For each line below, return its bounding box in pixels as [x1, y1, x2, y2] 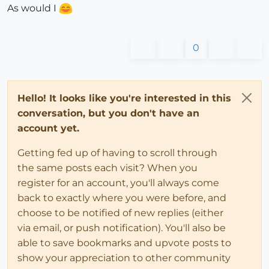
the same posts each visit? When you [17, 162, 198, 174]
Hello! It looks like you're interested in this [17, 92, 231, 104]
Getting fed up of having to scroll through [17, 147, 217, 159]
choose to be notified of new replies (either [17, 207, 223, 219]
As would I [7, 2, 59, 14]
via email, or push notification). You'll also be [17, 222, 226, 234]
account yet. [17, 122, 79, 134]
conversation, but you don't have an [17, 107, 199, 119]
